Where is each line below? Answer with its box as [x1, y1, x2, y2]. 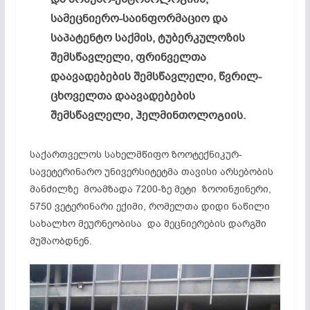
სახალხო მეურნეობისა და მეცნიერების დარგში [29, 217, 266, 230]
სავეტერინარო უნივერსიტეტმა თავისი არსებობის [29, 165, 273, 179]
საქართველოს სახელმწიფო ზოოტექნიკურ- [29, 147, 242, 161]
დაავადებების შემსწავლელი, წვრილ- [50, 69, 262, 84]
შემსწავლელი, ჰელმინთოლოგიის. [50, 107, 246, 123]
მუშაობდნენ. [29, 234, 92, 248]
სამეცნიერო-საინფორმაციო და [50, 10, 228, 26]
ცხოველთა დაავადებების [50, 88, 198, 104]
